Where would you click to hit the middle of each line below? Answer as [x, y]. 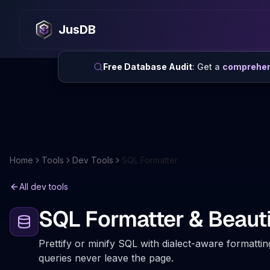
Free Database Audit [148, 67]
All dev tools [44, 187]
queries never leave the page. [106, 258]
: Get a [207, 67]
